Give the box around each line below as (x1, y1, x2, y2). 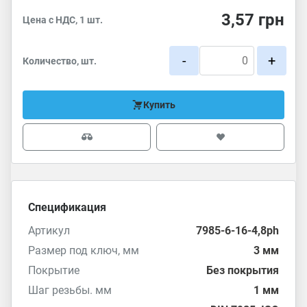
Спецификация (28, 201, 106, 214)
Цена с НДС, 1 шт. (23, 14, 103, 25)
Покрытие (28, 264, 79, 277)
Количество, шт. (23, 55, 97, 66)
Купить (143, 99, 175, 110)
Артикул (28, 224, 70, 237)
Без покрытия (206, 264, 279, 277)
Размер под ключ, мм (28, 244, 139, 257)
